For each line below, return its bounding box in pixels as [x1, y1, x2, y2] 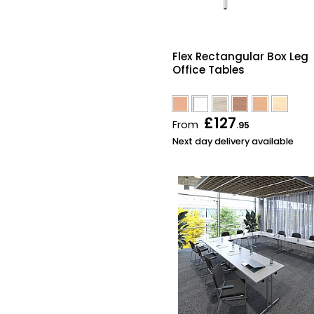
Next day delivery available [172, 135, 294, 148]
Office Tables [172, 62, 245, 78]
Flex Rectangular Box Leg [172, 49, 308, 64]
